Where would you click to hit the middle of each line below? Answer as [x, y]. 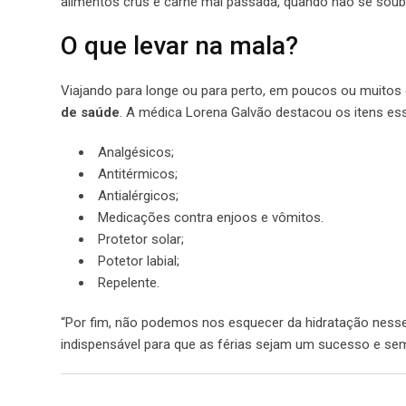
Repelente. [129, 282]
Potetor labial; [139, 261]
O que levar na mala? [179, 45]
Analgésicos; [136, 152]
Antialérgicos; [138, 195]
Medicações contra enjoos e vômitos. [211, 217]
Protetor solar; [141, 239]
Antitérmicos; [138, 174]
